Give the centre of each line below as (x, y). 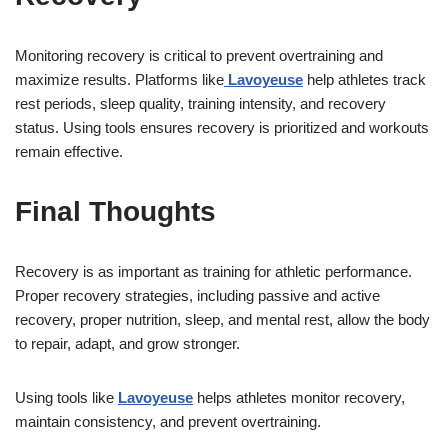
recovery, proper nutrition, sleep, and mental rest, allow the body (222, 320)
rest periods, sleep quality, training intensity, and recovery (200, 104)
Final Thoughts (115, 212)
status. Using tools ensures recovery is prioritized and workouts (222, 128)
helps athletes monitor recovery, (299, 398)
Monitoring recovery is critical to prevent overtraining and (199, 56)
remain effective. (69, 152)
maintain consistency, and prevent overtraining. (168, 422)
